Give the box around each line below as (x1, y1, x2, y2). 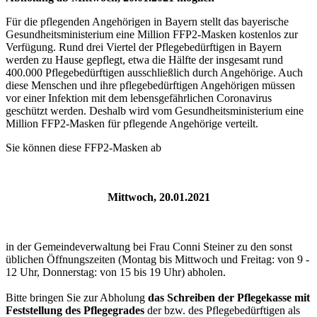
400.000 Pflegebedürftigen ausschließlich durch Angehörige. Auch (6, 66, 303, 79)
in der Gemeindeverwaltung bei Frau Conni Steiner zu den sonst (6, 240, 292, 253)
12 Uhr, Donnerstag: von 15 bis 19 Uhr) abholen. (6, 265, 229, 278)
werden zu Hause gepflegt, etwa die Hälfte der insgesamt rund (6, 53, 283, 66)
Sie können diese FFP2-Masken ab (6, 141, 161, 154)
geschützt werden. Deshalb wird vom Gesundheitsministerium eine (6, 104, 304, 117)
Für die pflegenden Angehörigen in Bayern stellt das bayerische (6, 15, 289, 28)
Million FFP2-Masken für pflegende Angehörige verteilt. (6, 117, 258, 129)
